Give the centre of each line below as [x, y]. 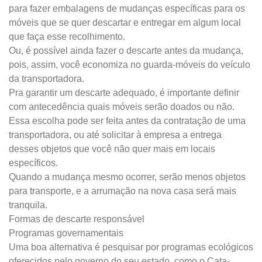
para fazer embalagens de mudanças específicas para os [127, 8]
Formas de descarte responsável [77, 219]
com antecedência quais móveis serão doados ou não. [122, 107]
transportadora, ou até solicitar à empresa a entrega [115, 135]
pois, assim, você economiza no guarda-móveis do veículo [130, 65]
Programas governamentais [66, 233]
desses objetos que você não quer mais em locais [112, 149]
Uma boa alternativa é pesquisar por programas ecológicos [131, 247]
